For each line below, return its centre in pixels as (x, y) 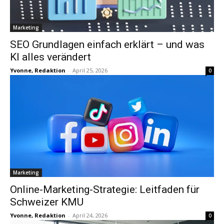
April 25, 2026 (90, 70)
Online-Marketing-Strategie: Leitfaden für (105, 189)
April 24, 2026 (90, 215)
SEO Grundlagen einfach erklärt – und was (107, 44)
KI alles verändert (50, 57)
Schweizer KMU (47, 202)
